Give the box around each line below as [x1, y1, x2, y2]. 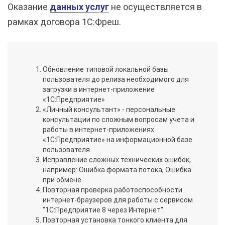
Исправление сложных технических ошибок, [43, 156, 191, 164]
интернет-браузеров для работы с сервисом [43, 196, 193, 204]
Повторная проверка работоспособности [43, 186, 182, 194]
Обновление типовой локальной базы [43, 65, 169, 74]
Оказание [8, 2, 50, 13]
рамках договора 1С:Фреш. [8, 17, 121, 28]
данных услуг [50, 2, 109, 13]
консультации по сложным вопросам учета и [43, 116, 194, 124]
